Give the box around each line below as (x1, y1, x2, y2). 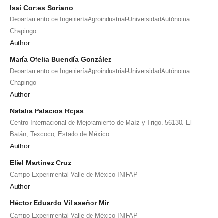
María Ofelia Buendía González (10, 55, 111, 63)
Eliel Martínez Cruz (10, 158, 71, 166)
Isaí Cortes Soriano (10, 3, 73, 12)
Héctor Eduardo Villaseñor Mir (10, 199, 109, 207)
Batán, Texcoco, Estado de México (10, 130, 109, 138)
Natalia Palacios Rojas (10, 107, 84, 115)
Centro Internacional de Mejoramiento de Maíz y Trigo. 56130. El (10, 118, 192, 126)
